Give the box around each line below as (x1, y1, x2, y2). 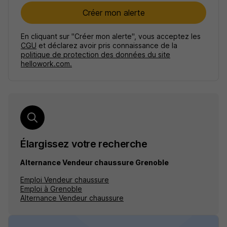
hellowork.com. (21, 59, 72, 68)
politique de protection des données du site (21, 50, 170, 59)
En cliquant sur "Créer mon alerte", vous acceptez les (21, 32, 201, 41)
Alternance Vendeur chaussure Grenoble (20, 158, 169, 167)
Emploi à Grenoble (20, 184, 82, 193)
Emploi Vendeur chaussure (20, 175, 109, 184)
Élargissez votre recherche (20, 138, 147, 150)
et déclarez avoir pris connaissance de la (36, 41, 177, 50)
